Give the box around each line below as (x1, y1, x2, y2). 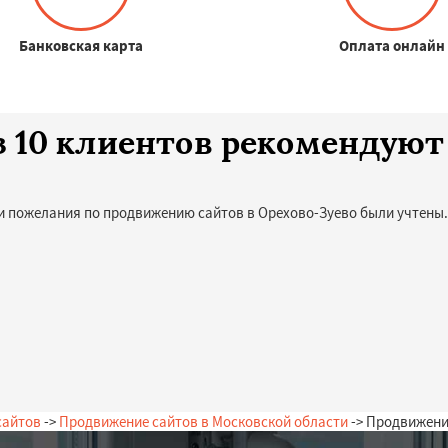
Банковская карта (19, 36, 144, 55)
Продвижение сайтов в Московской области (58, 412, 348, 431)
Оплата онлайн (338, 36, 445, 55)
